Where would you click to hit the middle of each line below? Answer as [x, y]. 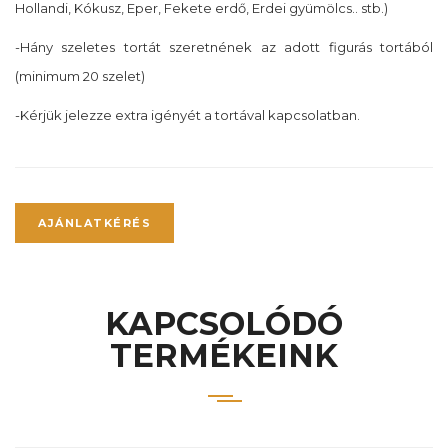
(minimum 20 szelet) [80, 76]
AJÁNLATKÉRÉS [94, 223]
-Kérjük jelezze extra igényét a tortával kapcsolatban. [187, 115]
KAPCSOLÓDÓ [224, 324]
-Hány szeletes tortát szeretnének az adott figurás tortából [224, 47]
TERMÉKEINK [224, 356]
